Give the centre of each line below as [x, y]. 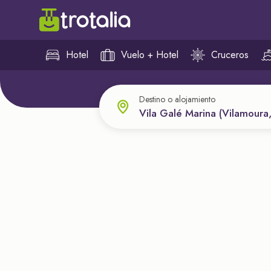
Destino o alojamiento [178, 99]
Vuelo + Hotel [150, 55]
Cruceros [230, 55]
